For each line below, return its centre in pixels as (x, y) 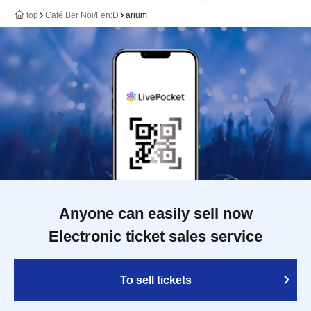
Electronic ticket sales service (155, 236)
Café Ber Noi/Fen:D (82, 15)
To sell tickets (155, 280)
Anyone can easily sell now (155, 213)
